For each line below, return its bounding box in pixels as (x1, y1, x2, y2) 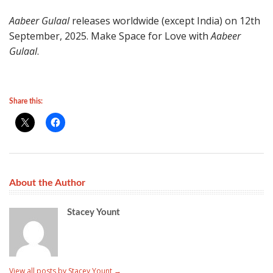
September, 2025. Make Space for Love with (9, 29, 211, 43)
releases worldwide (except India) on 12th (69, 14, 260, 28)
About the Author (9, 178, 85, 188)
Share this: (9, 97, 43, 105)
